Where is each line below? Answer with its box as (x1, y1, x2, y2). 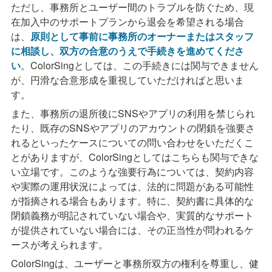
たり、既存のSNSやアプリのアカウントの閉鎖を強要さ (11, 121, 255, 135)
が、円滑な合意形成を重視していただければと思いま (11, 73, 244, 87)
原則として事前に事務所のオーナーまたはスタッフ (30, 29, 254, 44)
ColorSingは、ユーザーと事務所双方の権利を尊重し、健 (11, 256, 259, 271)
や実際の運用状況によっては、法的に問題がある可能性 (11, 179, 254, 194)
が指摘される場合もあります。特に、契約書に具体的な (11, 194, 254, 208)
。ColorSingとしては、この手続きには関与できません (21, 58, 259, 73)
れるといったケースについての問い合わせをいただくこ (11, 135, 254, 150)
